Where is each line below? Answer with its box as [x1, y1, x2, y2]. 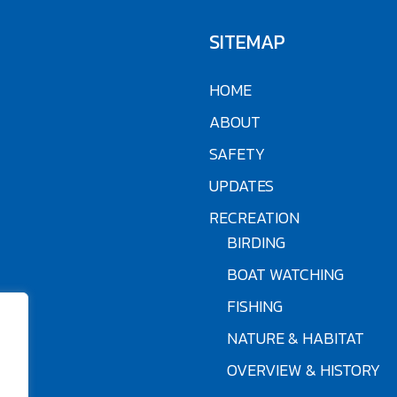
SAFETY [208, 142, 265, 167]
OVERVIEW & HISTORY [226, 358, 380, 383]
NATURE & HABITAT [226, 326, 364, 351]
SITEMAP [208, 27, 285, 58]
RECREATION [208, 206, 300, 230]
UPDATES [208, 174, 274, 198]
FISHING [226, 294, 283, 319]
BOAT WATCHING [226, 262, 344, 287]
